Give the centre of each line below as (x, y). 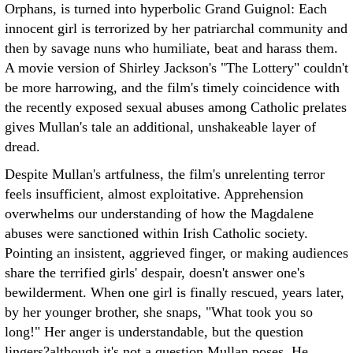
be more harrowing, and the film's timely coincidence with (172, 87)
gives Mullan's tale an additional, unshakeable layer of (160, 127)
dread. (22, 147)
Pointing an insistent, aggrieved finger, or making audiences (176, 253)
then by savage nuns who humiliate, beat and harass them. (171, 48)
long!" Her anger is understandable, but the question (154, 332)
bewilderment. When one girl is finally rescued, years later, (175, 292)
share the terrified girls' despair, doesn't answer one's (155, 273)
